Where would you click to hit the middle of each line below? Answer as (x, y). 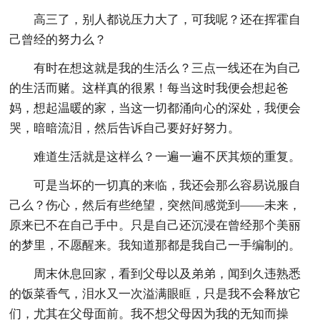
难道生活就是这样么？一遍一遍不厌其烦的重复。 (167, 156)
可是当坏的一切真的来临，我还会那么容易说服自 (167, 185)
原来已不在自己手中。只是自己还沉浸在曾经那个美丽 (155, 225)
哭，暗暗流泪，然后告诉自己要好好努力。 (125, 128)
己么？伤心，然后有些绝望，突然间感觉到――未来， (155, 205)
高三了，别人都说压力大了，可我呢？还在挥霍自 (167, 19)
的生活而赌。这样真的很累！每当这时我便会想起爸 (149, 88)
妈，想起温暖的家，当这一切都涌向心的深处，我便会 (155, 108)
